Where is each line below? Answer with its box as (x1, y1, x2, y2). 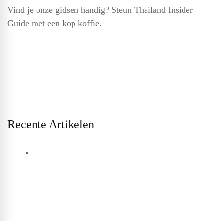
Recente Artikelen (7, 118, 94, 131)
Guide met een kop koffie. (7, 18, 102, 29)
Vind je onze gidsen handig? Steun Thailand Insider (7, 5, 193, 15)
